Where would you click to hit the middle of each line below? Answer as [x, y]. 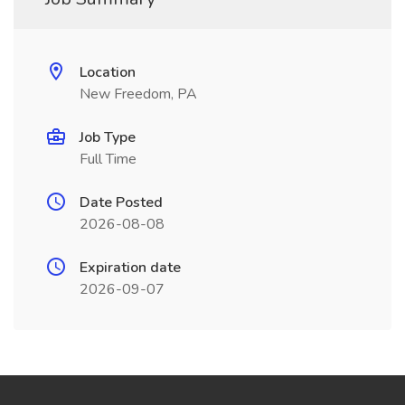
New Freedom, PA [138, 94]
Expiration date [130, 268]
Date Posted [121, 202]
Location [108, 72]
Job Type [108, 137]
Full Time [108, 159]
